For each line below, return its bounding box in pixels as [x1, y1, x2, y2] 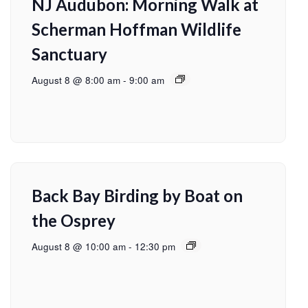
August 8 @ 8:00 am [32, 74, 120, 87]
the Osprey [32, 210, 115, 231]
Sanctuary [32, 44, 107, 65]
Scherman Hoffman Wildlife [32, 19, 241, 40]
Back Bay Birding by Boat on [32, 186, 243, 206]
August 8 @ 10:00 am [32, 240, 126, 254]
